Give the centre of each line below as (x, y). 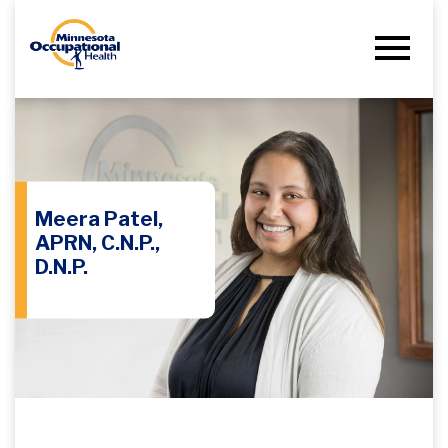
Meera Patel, (99, 218)
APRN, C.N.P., (97, 242)
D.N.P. (61, 266)
